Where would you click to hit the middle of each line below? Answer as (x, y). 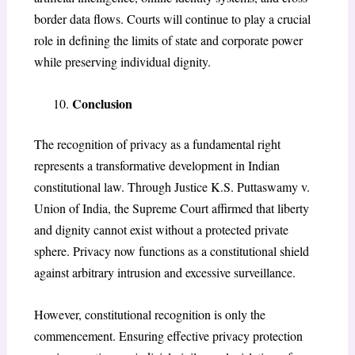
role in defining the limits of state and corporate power (168, 40)
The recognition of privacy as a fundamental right (157, 144)
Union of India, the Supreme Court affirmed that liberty (171, 208)
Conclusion (102, 103)
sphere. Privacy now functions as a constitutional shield (171, 251)
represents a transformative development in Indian (157, 165)
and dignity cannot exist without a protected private (161, 229)
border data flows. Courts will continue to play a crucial (172, 19)
